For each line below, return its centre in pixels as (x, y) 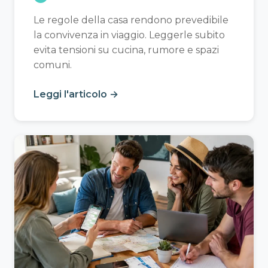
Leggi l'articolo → (76, 95)
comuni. (53, 65)
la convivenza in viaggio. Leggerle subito (129, 35)
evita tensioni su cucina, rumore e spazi (126, 50)
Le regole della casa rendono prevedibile (131, 20)
